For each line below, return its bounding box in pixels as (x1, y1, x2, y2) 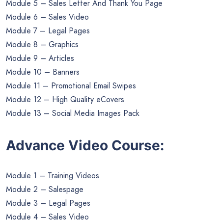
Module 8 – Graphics (6, 39, 79, 51)
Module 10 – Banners (6, 66, 80, 78)
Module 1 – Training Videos (6, 169, 99, 181)
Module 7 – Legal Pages (6, 25, 90, 37)
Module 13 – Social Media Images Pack (6, 108, 139, 119)
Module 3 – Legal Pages (6, 197, 90, 209)
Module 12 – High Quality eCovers (6, 94, 124, 106)
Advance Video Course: (6, 137, 164, 154)
